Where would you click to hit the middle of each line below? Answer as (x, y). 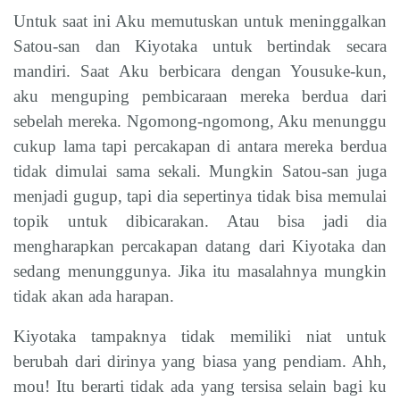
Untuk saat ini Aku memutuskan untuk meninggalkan (200, 21)
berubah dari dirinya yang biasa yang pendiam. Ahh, (200, 361)
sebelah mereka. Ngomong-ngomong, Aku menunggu (200, 121)
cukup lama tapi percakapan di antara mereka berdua (200, 146)
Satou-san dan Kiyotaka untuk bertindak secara (200, 46)
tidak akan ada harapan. (94, 296)
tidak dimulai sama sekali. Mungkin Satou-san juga (200, 171)
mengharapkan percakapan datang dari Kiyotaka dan (200, 246)
